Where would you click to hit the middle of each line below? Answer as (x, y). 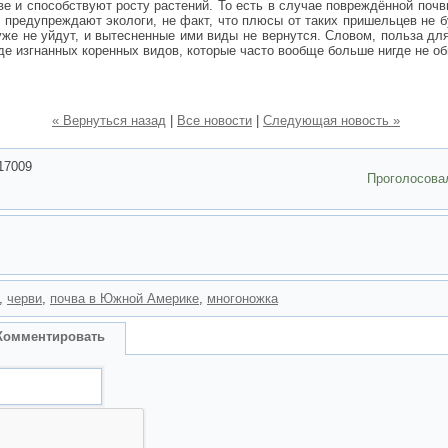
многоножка (242, 298)
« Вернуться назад (109, 120)
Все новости (214, 120)
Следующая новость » (331, 120)
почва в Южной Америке (124, 298)
